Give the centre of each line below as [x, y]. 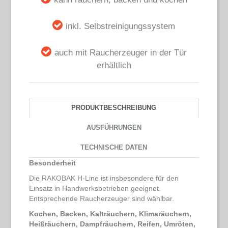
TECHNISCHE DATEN [114, 148]
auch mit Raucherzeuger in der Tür [120, 53]
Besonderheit [53, 163]
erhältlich [114, 66]
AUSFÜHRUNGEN [114, 128]
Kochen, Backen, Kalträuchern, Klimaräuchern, [110, 214]
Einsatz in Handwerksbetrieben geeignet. [95, 189]
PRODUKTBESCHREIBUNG [114, 108]
